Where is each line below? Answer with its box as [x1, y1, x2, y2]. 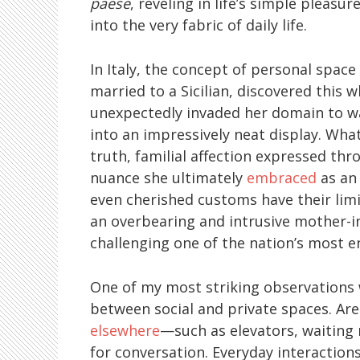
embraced [247, 167, 317, 187]
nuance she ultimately [90, 167, 247, 187]
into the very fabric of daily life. [90, 14, 307, 35]
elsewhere [90, 320, 160, 340]
